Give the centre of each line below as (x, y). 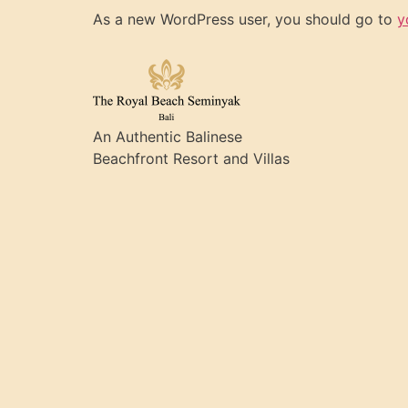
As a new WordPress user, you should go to (245, 19)
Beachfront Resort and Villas (191, 158)
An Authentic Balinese (168, 137)
